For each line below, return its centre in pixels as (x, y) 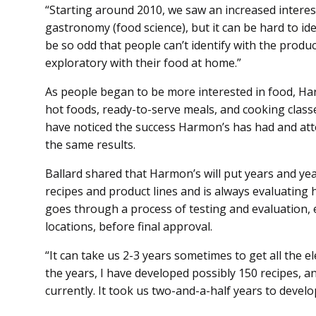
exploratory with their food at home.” (143, 63)
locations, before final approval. (129, 227)
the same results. (90, 145)
